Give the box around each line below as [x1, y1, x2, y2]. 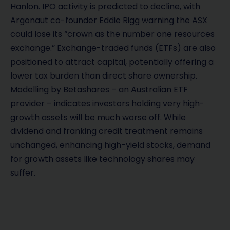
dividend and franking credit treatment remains [10, 125, 203, 138]
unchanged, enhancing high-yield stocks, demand [10, 139, 210, 151]
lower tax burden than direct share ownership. [10, 70, 197, 82]
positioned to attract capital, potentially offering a [10, 56, 214, 68]
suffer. [10, 167, 35, 179]
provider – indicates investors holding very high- [10, 98, 204, 110]
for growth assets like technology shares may [10, 153, 195, 165]
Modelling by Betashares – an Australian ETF [10, 84, 188, 96]
